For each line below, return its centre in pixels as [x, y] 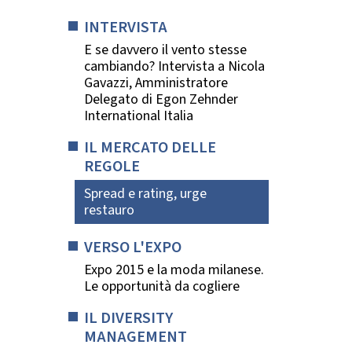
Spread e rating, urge [145, 194]
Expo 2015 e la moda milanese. [174, 269]
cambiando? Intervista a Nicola [174, 66]
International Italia [139, 115]
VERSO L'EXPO [133, 247]
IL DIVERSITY [128, 317]
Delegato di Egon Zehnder [161, 99]
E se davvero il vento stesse [165, 49]
